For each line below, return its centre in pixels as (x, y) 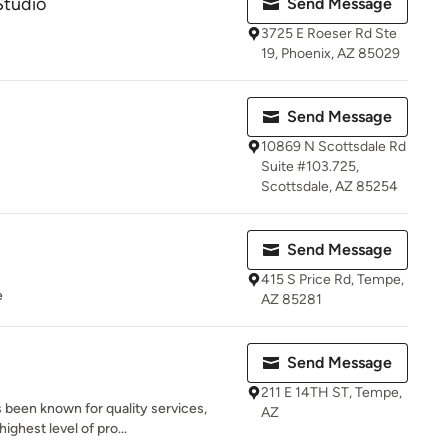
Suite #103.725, (310, 166)
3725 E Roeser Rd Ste (329, 33)
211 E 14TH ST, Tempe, (331, 392)
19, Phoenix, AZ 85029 (330, 53)
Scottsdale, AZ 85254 (329, 186)
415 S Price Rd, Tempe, (332, 279)
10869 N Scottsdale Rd (333, 146)
